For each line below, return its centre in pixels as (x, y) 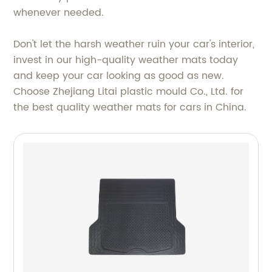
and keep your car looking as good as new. (119, 76)
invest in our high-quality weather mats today (126, 60)
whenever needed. (59, 12)
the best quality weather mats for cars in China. (130, 107)
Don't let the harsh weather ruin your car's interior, (134, 44)
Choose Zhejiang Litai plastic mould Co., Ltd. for (129, 91)
